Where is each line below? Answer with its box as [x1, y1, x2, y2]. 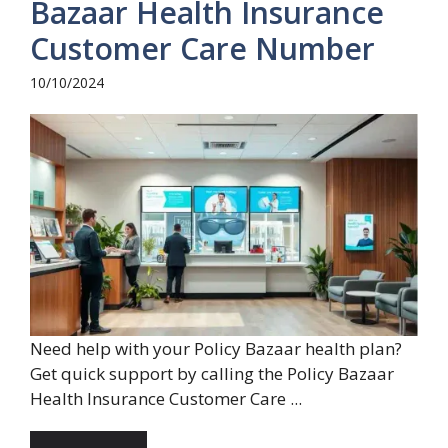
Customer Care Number [30, 28, 375, 70]
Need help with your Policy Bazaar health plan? [30, 336, 402, 360]
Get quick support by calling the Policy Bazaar [30, 361, 394, 385]
